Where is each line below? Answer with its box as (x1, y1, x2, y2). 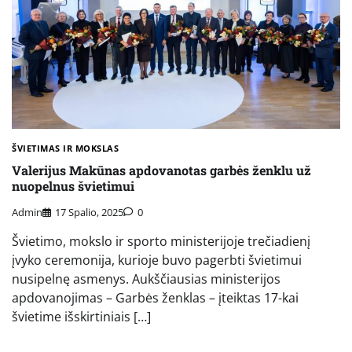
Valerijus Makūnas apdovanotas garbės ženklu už (12, 162, 311, 179)
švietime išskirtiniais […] (12, 307, 151, 325)
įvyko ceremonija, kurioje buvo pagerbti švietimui (12, 251, 302, 269)
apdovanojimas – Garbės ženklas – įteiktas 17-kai (12, 288, 299, 306)
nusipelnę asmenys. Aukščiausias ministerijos (12, 269, 280, 288)
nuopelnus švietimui (12, 178, 134, 195)
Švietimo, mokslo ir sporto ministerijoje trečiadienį (12, 232, 310, 250)
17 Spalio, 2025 (55, 204, 123, 219)
